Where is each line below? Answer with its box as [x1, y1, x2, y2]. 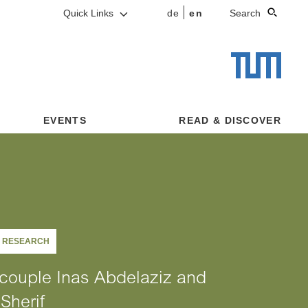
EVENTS [43, 115, 87, 126]
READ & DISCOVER [179, 115, 281, 126]
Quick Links [63, 8, 116, 19]
